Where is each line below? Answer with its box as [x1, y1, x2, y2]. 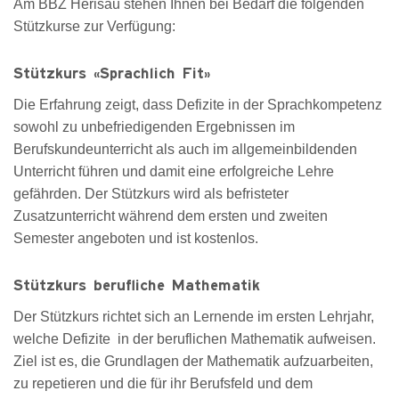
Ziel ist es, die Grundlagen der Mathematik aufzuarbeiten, [13, 354, 373, 369]
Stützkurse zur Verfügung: [13, 19, 175, 34]
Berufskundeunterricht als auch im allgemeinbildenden [13, 142, 357, 157]
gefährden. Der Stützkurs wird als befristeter [13, 186, 289, 201]
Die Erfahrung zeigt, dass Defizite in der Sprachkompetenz [13, 97, 382, 112]
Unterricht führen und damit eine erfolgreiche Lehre [13, 164, 334, 179]
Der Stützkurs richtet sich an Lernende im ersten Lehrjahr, [13, 309, 374, 324]
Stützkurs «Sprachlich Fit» [13, 68, 210, 81]
